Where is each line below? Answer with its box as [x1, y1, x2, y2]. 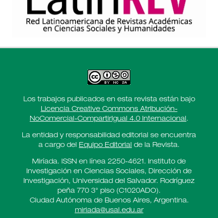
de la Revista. [132, 142, 180, 149]
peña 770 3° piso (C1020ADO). [57, 188, 161, 195]
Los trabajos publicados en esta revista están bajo [23, 96, 195, 104]
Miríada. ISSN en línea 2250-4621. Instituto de [32, 159, 186, 166]
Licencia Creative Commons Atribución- [40, 106, 178, 113]
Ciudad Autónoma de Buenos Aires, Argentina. [29, 198, 189, 205]
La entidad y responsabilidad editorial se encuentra [22, 132, 196, 140]
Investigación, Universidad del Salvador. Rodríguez [23, 178, 195, 185]
